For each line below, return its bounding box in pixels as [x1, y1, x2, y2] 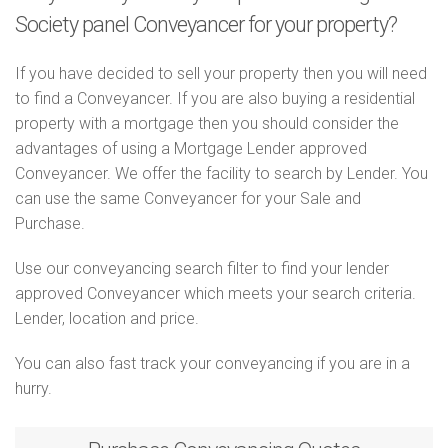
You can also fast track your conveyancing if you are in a [15, 354, 410, 373]
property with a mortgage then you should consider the [15, 114, 399, 133]
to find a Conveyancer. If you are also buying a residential [15, 89, 415, 108]
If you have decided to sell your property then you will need [15, 64, 427, 83]
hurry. [15, 379, 52, 398]
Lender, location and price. [15, 309, 199, 328]
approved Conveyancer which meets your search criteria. [15, 284, 416, 303]
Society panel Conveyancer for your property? [15, 12, 397, 37]
